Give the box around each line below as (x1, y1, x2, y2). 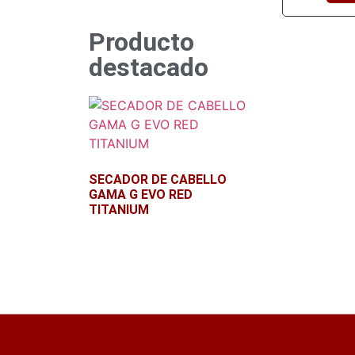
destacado (89, 52, 208, 82)
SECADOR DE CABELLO (89, 172, 227, 187)
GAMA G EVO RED (89, 187, 193, 202)
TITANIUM (89, 202, 149, 217)
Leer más (89, 238, 142, 253)
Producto (89, 27, 194, 57)
